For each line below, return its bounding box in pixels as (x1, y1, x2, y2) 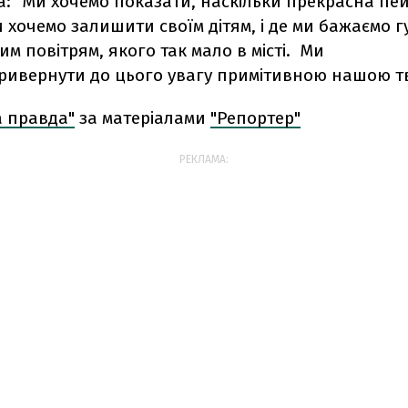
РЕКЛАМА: (179, 153, 229, 166)
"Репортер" (210, 107, 301, 128)
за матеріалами (75, 107, 210, 128)
